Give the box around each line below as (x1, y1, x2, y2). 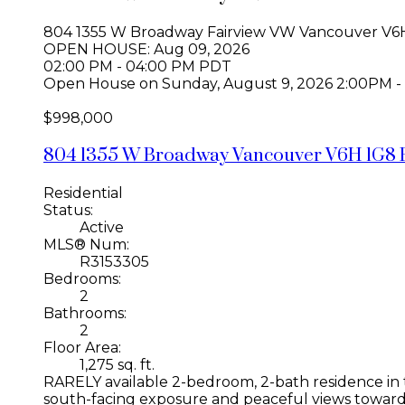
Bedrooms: (43, 269, 121, 287)
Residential (43, 184, 123, 202)
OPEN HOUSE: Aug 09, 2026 (43, 41, 250, 59)
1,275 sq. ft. (80, 355, 155, 373)
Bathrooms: (43, 304, 127, 322)
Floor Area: (43, 338, 121, 356)
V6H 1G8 (325, 143, 396, 167)
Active (80, 218, 124, 236)
